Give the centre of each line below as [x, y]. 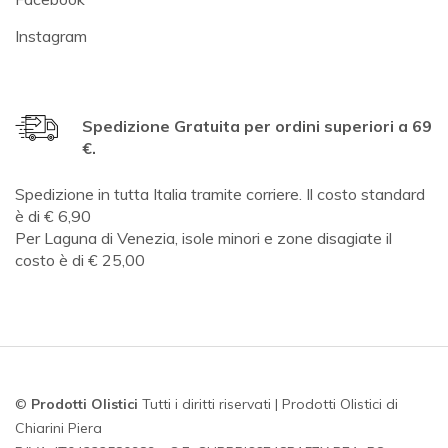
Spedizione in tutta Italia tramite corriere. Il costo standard [220, 194]
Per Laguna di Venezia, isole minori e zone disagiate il [203, 238]
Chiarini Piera [58, 428]
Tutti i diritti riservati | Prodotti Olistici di [268, 404]
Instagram [51, 36]
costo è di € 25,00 [80, 260]
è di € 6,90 [53, 216]
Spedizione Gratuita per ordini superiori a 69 [257, 126]
